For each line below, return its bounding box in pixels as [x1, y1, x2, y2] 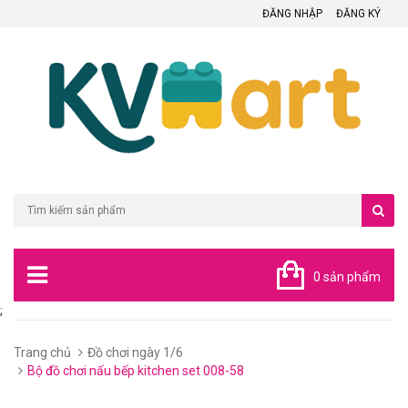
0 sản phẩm [312, 269, 381, 284]
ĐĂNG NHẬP [262, 7, 322, 20]
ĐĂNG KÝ [336, 7, 381, 20]
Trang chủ [14, 344, 71, 360]
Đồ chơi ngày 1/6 [87, 344, 183, 360]
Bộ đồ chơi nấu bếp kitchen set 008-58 [27, 362, 244, 378]
